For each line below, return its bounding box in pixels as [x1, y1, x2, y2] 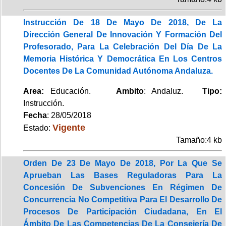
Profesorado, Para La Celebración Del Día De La [23, 42, 222, 51]
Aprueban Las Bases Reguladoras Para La [23, 171, 222, 180]
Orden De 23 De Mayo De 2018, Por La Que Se [23, 158, 222, 167]
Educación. [44, 86, 116, 95]
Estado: [23, 123, 52, 132]
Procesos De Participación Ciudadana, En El [23, 207, 222, 216]
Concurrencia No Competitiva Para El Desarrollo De [23, 195, 222, 204]
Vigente [52, 122, 85, 133]
